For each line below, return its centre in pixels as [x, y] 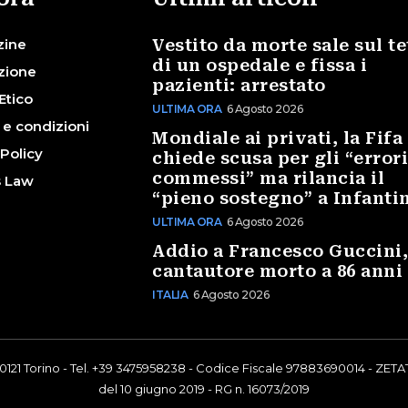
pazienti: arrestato [239, 85]
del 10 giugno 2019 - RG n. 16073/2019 [204, 388]
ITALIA [170, 294]
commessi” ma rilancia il [269, 178]
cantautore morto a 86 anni [278, 270]
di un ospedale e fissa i [260, 65]
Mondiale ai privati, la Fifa [278, 138]
